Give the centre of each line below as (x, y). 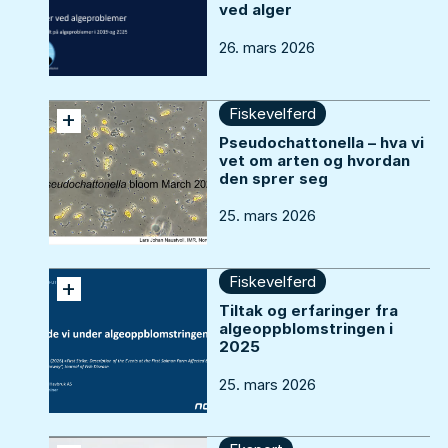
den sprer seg (273, 178)
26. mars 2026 (266, 47)
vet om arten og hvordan (314, 160)
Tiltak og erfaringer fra (308, 311)
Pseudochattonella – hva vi (321, 142)
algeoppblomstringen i (305, 329)
